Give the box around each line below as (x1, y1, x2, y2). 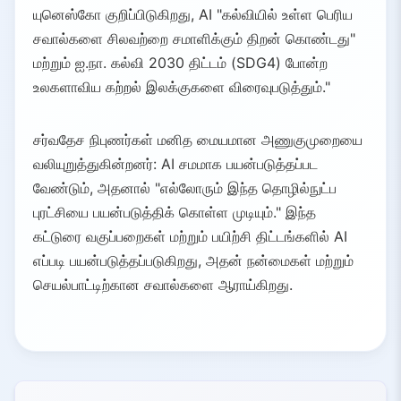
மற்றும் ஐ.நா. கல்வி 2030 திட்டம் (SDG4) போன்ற (33, 54, 328, 73)
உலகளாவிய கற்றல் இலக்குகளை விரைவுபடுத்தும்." (33, 78, 330, 97)
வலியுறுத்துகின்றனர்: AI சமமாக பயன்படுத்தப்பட (33, 155, 318, 174)
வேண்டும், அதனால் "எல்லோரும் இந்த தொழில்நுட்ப (33, 179, 337, 198)
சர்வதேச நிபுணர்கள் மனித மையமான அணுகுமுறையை (33, 131, 363, 149)
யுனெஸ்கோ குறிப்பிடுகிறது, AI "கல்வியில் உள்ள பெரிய (33, 5, 353, 24)
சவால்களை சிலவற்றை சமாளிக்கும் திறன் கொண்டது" (33, 30, 355, 48)
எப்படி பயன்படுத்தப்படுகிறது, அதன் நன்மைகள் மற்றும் (33, 252, 354, 270)
